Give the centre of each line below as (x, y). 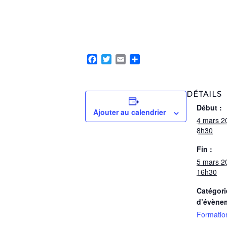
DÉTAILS (204, 94)
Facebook (115, 59)
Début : (209, 108)
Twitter (123, 59)
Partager (155, 59)
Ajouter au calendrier (129, 112)
